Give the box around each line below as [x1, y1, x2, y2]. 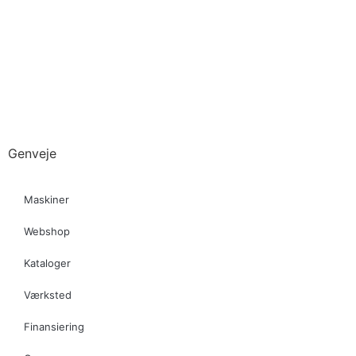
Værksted [24, 288, 72, 301]
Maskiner [24, 192, 69, 206]
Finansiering [24, 319, 84, 333]
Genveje [8, 145, 56, 161]
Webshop [24, 224, 70, 238]
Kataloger [24, 256, 71, 269]
